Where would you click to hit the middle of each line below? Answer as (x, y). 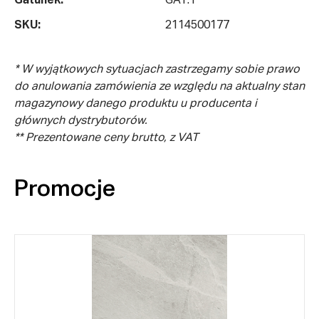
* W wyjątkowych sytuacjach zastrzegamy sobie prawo (157, 70)
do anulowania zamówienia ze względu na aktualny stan (159, 87)
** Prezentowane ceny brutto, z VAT (106, 138)
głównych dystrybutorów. (81, 121)
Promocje (65, 189)
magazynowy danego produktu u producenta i (136, 104)
